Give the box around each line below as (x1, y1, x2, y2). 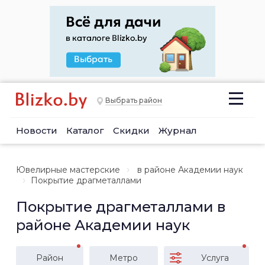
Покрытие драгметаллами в (16, 198, 225, 215)
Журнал (159, 125, 197, 136)
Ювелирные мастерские (16, 164, 120, 175)
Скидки (113, 125, 150, 136)
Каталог (66, 125, 104, 136)
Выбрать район (105, 96, 162, 105)
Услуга (201, 253, 229, 263)
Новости (16, 125, 57, 136)
